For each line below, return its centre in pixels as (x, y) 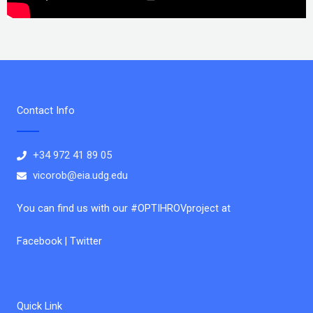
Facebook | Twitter (61, 241)
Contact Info (46, 111)
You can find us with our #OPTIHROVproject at (124, 209)
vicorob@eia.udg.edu (80, 176)
